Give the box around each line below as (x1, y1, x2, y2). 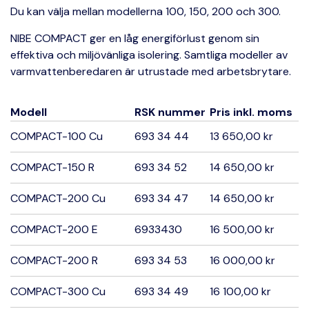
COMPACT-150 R (10, 160, 94, 175)
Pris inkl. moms (210, 105, 292, 119)
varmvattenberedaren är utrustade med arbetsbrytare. (10, 64, 291, 79)
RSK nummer (134, 105, 206, 119)
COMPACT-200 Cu (10, 191, 106, 206)
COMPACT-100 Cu (10, 129, 103, 143)
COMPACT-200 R (10, 253, 98, 268)
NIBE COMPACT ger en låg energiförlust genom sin (10, 31, 259, 46)
